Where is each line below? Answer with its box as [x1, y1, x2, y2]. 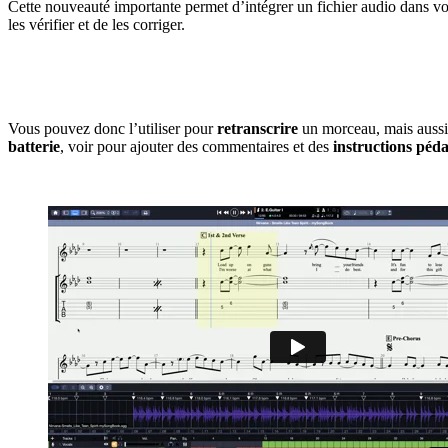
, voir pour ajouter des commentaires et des [60, 137, 333, 155]
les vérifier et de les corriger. [8, 15, 185, 33]
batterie [8, 137, 60, 155]
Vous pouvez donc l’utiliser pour [8, 119, 217, 137]
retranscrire [217, 119, 298, 137]
